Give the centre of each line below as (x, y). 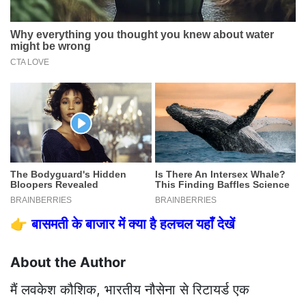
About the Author (68, 262)
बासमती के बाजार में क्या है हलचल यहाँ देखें (133, 224)
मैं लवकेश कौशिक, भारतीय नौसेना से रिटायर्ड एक (130, 289)
